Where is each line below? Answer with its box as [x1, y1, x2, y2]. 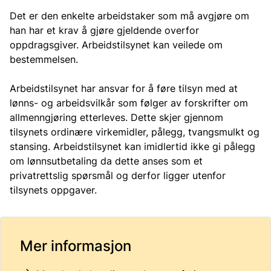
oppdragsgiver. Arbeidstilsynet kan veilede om [10, 39, 223, 51]
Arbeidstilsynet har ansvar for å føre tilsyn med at [10, 82, 238, 94]
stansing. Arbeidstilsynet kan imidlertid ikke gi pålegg [10, 140, 255, 152]
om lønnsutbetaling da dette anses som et [10, 155, 203, 167]
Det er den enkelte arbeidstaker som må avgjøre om [10, 10, 249, 22]
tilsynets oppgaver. [10, 184, 97, 196]
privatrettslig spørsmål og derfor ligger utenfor [10, 169, 226, 181]
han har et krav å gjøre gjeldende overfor [10, 24, 199, 36]
